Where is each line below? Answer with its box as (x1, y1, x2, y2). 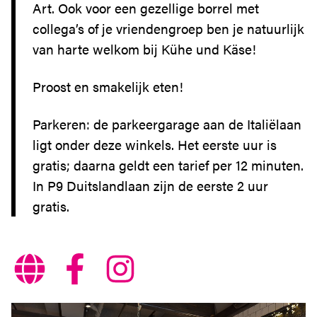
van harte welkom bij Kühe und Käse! (33, 40, 256, 59)
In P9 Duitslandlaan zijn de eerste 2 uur (33, 176, 268, 195)
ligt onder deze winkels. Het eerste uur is (33, 135, 277, 154)
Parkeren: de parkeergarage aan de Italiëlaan (33, 115, 301, 134)
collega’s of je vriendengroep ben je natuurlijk (33, 19, 304, 38)
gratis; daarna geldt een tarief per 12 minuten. (33, 156, 304, 175)
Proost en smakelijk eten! (33, 77, 183, 96)
